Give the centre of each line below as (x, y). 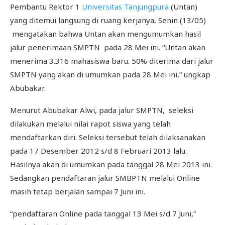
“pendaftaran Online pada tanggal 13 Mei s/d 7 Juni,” (103, 213)
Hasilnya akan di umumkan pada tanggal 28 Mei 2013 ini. (111, 164)
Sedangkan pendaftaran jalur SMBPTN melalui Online (105, 178)
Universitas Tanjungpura (125, 7)
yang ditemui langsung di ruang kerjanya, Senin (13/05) (108, 20)
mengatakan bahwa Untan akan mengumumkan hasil (105, 34)
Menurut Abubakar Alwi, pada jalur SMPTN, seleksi (102, 110)
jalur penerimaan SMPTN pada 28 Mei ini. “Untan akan (108, 47)
